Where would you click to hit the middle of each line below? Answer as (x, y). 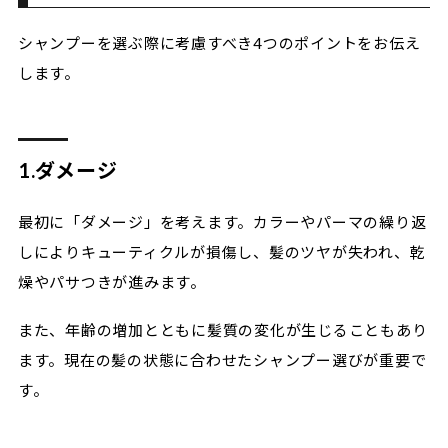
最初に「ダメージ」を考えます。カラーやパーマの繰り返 (222, 221)
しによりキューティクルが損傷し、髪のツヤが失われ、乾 (221, 251)
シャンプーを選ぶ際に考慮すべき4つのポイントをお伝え (219, 42)
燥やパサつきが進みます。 (111, 281)
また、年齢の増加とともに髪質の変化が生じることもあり (222, 329)
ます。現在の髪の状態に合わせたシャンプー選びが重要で (222, 359)
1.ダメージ (67, 169)
